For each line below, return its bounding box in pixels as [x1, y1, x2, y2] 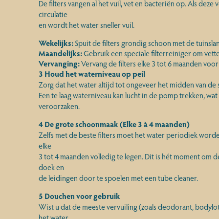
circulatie [38, 9, 67, 19]
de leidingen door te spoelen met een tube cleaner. [38, 173, 198, 183]
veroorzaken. [38, 101, 80, 111]
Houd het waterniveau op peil [44, 68, 145, 79]
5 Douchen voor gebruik [38, 191, 120, 201]
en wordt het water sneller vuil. [38, 20, 134, 30]
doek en [38, 162, 64, 172]
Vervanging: [38, 58, 80, 68]
